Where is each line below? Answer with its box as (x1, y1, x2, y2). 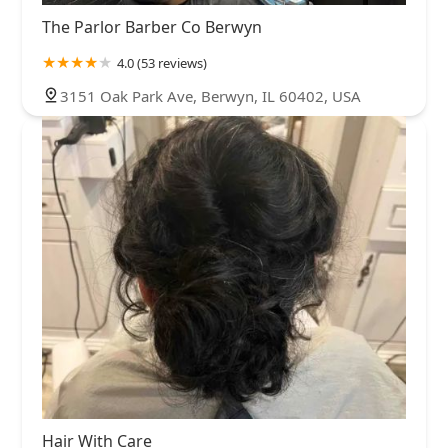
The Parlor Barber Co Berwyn (42, 15, 262, 38)
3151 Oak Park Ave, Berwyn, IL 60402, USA (60, 85, 361, 106)
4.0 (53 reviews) (117, 53, 207, 72)
